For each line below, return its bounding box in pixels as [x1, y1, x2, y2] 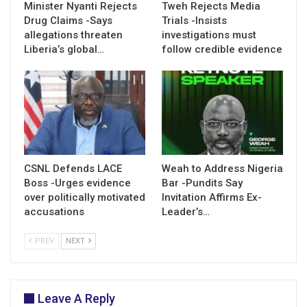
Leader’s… [162, 206, 210, 219]
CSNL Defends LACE [24, 162, 122, 175]
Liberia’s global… [24, 42, 104, 56]
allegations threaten [24, 28, 123, 41]
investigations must [162, 28, 256, 41]
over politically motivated [24, 191, 145, 204]
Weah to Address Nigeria [162, 162, 283, 175]
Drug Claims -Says [24, 14, 112, 27]
